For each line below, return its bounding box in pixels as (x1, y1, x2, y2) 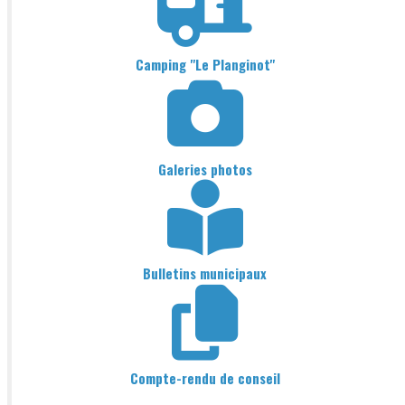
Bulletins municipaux (143, 263, 267, 284)
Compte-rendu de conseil (129, 368, 280, 389)
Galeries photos (157, 158, 252, 179)
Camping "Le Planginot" (135, 53, 275, 74)
